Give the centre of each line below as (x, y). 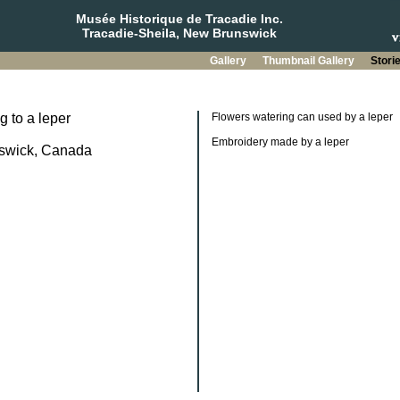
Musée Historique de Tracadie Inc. (179, 19)
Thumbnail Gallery (309, 61)
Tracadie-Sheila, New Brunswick (179, 33)
